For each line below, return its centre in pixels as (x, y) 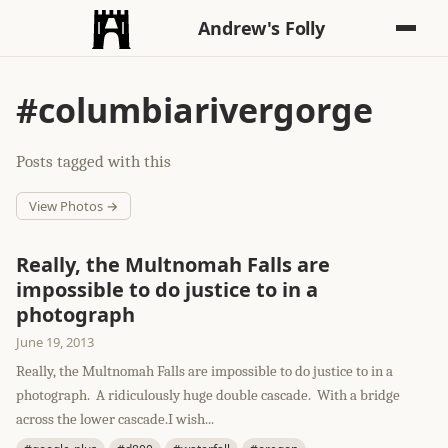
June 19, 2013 (55, 342)
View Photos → (73, 206)
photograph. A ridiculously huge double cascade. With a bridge (208, 395)
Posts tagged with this (93, 161)
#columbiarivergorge (194, 110)
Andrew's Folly (261, 28)
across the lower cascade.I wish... (115, 419)
